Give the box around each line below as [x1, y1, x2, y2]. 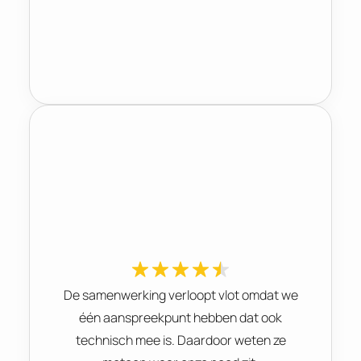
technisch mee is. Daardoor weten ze [75, 330, 286, 349]
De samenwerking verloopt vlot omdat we [63, 285, 298, 304]
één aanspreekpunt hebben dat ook [79, 308, 282, 326]
